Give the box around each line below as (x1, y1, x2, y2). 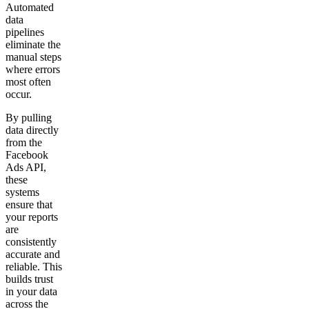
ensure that (6, 199, 52, 211)
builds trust (6, 273, 53, 286)
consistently (6, 236, 57, 248)
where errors (6, 63, 60, 76)
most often (6, 76, 51, 88)
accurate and (6, 248, 60, 261)
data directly (6, 124, 59, 137)
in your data (6, 286, 57, 298)
